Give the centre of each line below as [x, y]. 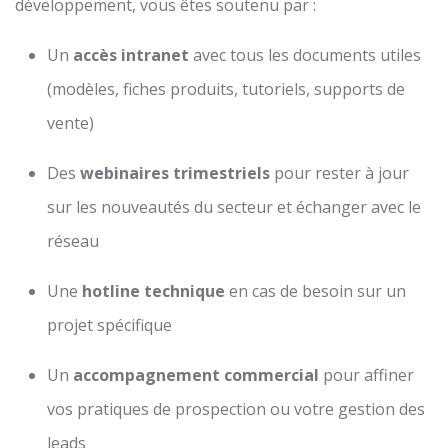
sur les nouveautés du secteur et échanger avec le [234, 206]
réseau [73, 240]
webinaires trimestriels [175, 172]
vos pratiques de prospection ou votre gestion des [236, 408]
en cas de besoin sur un [315, 290]
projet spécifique [109, 324]
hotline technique [153, 290]
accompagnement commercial [196, 374]
